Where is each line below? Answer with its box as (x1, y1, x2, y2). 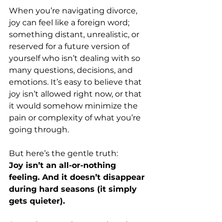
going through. (9, 124, 69, 134)
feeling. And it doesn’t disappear (9, 172, 147, 182)
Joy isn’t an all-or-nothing (9, 160, 118, 170)
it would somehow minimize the (9, 101, 140, 111)
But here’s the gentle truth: (9, 148, 118, 158)
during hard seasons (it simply (9, 184, 139, 194)
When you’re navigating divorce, (9, 5, 139, 15)
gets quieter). (9, 196, 65, 206)
